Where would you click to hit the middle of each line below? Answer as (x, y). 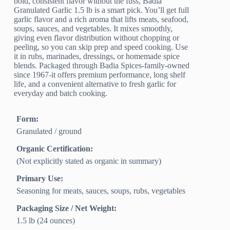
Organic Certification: (55, 149)
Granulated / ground (49, 131)
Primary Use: (40, 179)
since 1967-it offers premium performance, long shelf (100, 75)
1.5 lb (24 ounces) (46, 221)
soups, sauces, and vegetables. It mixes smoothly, (93, 29)
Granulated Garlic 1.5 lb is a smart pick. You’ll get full (102, 10)
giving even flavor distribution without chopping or (97, 38)
